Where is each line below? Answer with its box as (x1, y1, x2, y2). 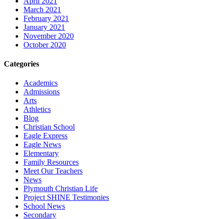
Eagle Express (23, 131, 67, 140)
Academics (23, 79, 58, 88)
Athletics (23, 105, 51, 114)
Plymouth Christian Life (23, 184, 98, 193)
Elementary (23, 149, 59, 158)
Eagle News (23, 140, 61, 149)
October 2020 (23, 40, 66, 49)
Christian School (23, 123, 75, 131)
